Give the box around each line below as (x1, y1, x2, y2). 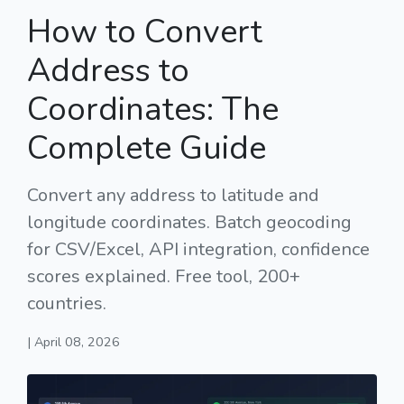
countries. (27, 291, 106, 317)
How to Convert (27, 10, 262, 55)
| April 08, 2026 (27, 333, 120, 352)
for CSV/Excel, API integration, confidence (27, 237, 370, 262)
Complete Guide (27, 126, 266, 171)
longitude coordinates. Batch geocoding (27, 210, 352, 235)
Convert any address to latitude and (27, 183, 319, 208)
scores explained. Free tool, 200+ (27, 264, 300, 289)
